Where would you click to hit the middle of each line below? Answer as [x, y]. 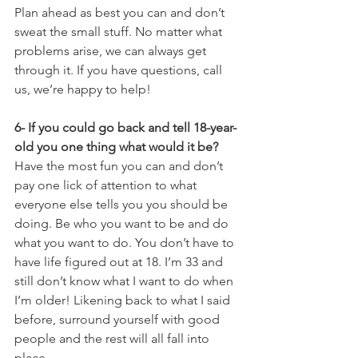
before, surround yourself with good [119, 319]
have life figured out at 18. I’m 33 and [120, 262]
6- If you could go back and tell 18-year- [125, 127]
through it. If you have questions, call [120, 70]
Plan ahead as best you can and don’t [121, 12]
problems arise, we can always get [112, 51]
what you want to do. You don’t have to [126, 243]
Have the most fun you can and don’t [120, 166]
